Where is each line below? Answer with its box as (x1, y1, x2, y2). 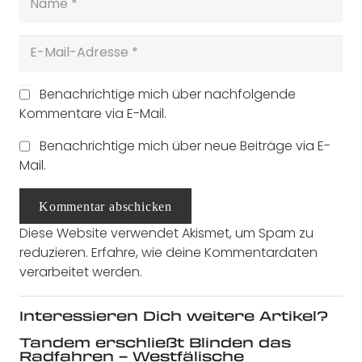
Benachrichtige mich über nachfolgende (40, 84, 296, 103)
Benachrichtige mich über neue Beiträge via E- (40, 136, 330, 155)
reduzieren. (19, 243, 91, 263)
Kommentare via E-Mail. (19, 103, 166, 123)
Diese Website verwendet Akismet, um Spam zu (19, 224, 314, 243)
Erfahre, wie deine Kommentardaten (91, 243, 318, 263)
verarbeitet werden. (19, 263, 142, 282)
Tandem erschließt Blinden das (19, 333, 291, 352)
